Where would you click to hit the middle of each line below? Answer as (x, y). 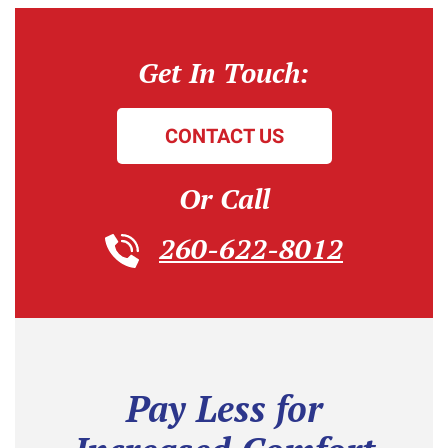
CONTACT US (224, 135)
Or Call (224, 198)
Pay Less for (224, 409)
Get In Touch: (224, 72)
